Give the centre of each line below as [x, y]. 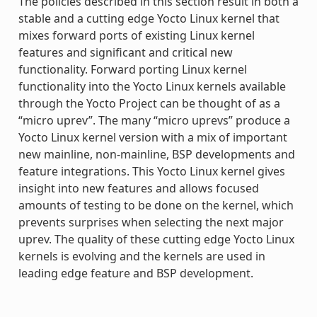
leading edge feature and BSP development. [136, 273]
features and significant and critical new [125, 52]
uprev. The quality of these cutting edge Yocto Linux [156, 239]
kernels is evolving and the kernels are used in [142, 256]
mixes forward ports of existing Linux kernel [136, 35]
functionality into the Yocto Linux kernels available [152, 86]
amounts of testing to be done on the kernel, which [156, 205]
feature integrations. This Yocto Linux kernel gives [151, 171]
